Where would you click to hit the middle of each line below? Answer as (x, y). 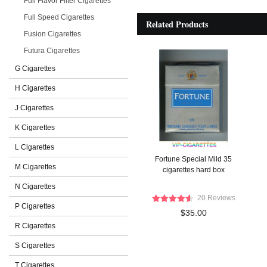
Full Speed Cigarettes (59, 17)
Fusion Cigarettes (52, 34)
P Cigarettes (35, 206)
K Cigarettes (35, 128)
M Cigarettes (35, 167)
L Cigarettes (35, 147)
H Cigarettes (35, 88)
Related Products (177, 24)
